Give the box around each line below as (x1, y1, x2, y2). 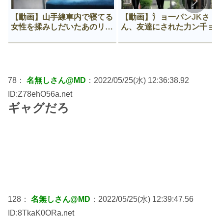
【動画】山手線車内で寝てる (11, 12, 113, 21)
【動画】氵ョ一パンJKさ (121, 12, 210, 21)
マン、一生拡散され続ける (11, 32, 105, 41)
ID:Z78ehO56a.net (8, 89, 72, 98)
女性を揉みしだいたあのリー (11, 22, 113, 31)
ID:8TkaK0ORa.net (8, 208, 74, 217)
